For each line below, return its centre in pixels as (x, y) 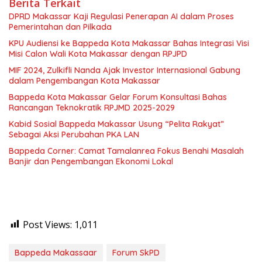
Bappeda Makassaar (56, 252)
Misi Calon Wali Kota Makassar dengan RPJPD (98, 54)
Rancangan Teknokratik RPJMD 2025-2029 (92, 107)
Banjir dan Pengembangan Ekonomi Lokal (91, 161)
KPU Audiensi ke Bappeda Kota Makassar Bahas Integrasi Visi (129, 43)
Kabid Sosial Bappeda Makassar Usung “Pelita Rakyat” (116, 124)
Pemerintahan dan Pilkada (60, 27)
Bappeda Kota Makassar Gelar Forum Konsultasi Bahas (118, 97)
